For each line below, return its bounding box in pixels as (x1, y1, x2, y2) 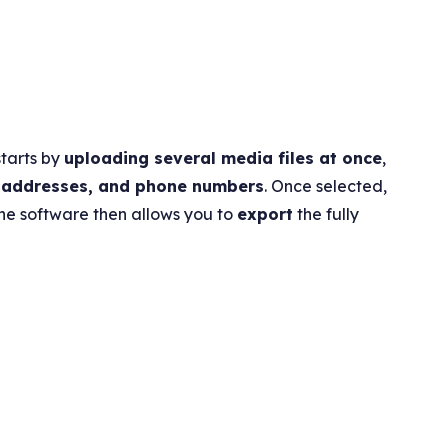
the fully (293, 203, 360, 224)
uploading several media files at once (64, 147, 383, 168)
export (237, 203, 294, 224)
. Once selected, (264, 175, 388, 196)
